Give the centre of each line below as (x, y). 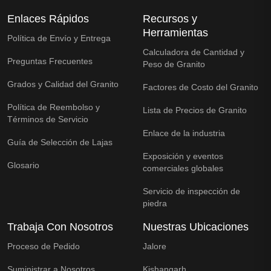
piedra (155, 203)
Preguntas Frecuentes (50, 61)
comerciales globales (183, 168)
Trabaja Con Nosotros (60, 227)
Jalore (155, 246)
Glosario (23, 165)
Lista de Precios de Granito (195, 110)
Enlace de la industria (184, 133)
